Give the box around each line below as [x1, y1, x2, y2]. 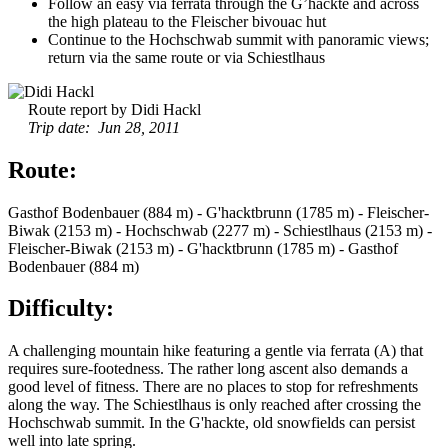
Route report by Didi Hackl [28, 100, 201, 118]
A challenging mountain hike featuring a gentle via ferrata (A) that [8, 342, 423, 360]
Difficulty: [8, 295, 114, 322]
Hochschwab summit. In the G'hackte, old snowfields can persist [8, 414, 415, 432]
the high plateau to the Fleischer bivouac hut [48, 12, 326, 30]
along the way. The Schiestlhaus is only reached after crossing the [8, 396, 421, 414]
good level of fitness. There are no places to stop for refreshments [8, 378, 418, 396]
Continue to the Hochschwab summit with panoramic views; [48, 30, 429, 48]
